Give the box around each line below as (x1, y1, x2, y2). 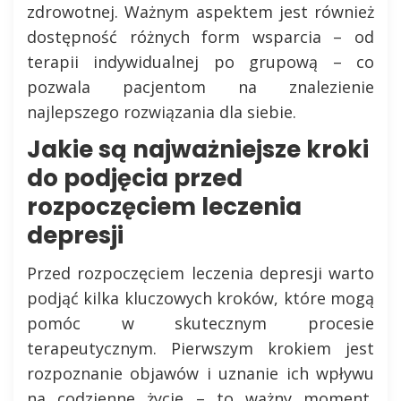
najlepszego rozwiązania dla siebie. (27, 101, 296, 123)
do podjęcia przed (27, 162, 243, 194)
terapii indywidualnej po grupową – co (27, 51, 374, 73)
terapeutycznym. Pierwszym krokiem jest (27, 337, 374, 359)
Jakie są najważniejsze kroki (27, 133, 369, 166)
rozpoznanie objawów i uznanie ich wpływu (27, 363, 374, 384)
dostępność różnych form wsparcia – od (27, 26, 374, 47)
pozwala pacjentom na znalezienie (27, 76, 374, 98)
